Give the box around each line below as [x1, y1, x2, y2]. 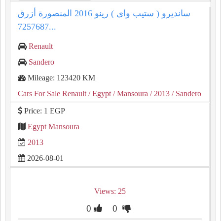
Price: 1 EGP [22, 107, 65, 115]
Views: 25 [94, 187, 126, 195]
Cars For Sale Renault [18, 89, 86, 98]
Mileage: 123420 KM [26, 74, 95, 82]
